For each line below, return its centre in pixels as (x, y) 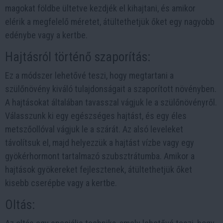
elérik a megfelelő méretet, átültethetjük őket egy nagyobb (110, 22)
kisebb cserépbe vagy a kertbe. (61, 183)
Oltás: (20, 205)
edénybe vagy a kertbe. (46, 35)
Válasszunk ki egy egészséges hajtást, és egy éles (96, 116)
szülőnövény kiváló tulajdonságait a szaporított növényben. (111, 89)
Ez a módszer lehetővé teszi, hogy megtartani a (89, 75)
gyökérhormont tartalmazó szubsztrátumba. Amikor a (100, 156)
